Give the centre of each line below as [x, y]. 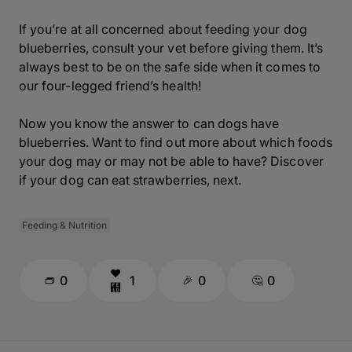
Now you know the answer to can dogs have [149, 123]
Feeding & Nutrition [64, 225]
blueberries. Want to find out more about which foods [176, 142]
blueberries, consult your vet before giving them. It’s [171, 48]
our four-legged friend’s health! [110, 86]
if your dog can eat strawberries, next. [130, 180]
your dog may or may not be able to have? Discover [171, 161]
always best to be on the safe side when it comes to [170, 67]
